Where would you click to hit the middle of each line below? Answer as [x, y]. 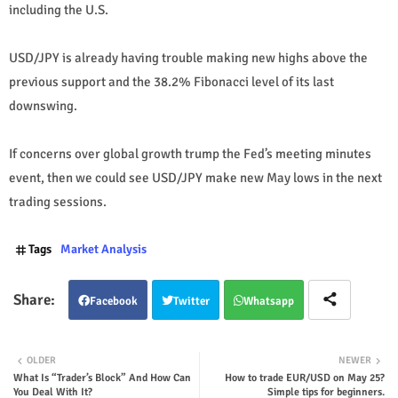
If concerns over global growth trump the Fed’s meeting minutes [190, 153]
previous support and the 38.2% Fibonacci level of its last [171, 81]
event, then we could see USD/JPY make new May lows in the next [195, 177]
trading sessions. [58, 201]
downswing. [43, 105]
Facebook [114, 301]
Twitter [191, 301]
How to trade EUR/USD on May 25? [305, 378]
